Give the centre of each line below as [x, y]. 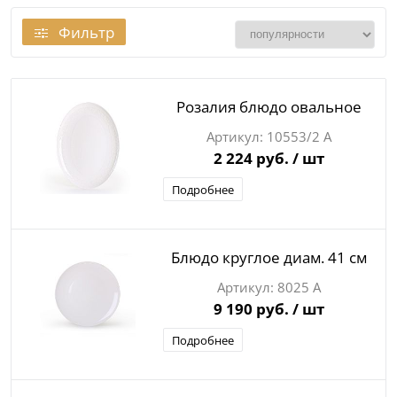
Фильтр [86, 32]
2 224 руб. [253, 159]
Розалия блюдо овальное [269, 107]
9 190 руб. [253, 309]
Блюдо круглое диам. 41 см [269, 258]
